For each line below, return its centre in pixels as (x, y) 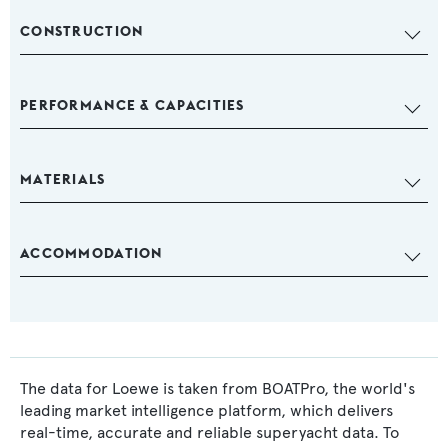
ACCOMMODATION (91, 253)
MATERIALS (63, 179)
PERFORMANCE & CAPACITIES (132, 105)
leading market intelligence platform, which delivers (206, 411)
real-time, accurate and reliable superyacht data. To (209, 433)
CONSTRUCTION (82, 31)
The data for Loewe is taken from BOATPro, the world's (217, 389)
